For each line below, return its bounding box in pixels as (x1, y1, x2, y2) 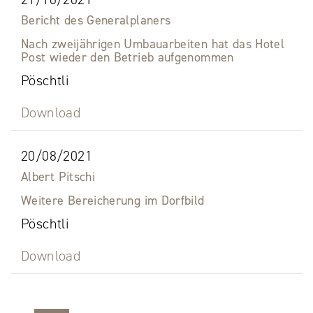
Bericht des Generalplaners (21, 12, 171, 29)
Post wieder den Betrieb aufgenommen (21, 49, 234, 66)
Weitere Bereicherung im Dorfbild (21, 192, 205, 210)
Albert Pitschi (21, 168, 96, 186)
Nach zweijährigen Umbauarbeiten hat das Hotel (21, 36, 285, 53)
